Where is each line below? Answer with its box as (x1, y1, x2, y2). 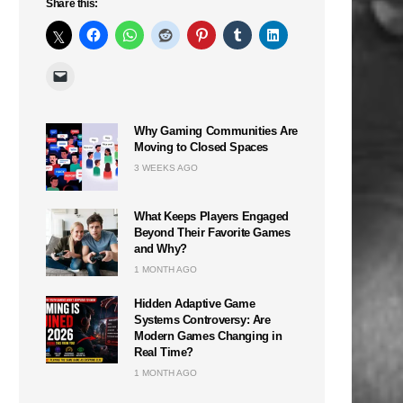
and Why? (134, 241, 187, 255)
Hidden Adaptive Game (134, 296, 255, 310)
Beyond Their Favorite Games (134, 225, 291, 239)
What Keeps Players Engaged (134, 209, 289, 223)
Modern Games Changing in (134, 328, 282, 343)
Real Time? (134, 345, 194, 359)
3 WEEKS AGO (134, 162, 198, 173)
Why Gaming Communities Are (134, 123, 298, 138)
